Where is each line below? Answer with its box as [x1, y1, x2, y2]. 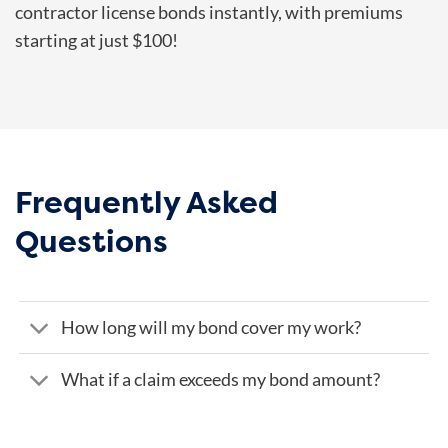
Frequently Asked [15, 180, 278, 223]
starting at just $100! [15, 29, 178, 51]
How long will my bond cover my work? [61, 315, 362, 338]
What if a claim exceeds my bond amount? [61, 368, 381, 391]
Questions [15, 219, 168, 262]
